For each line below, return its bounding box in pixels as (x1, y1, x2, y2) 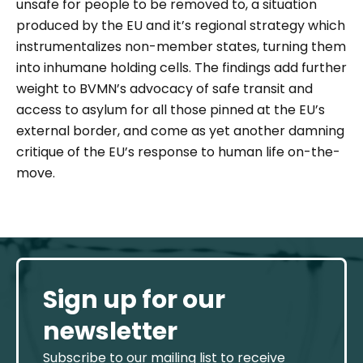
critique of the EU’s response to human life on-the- (16, 143, 340, 162)
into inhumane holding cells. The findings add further (16, 58, 347, 78)
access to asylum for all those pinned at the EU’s (16, 100, 325, 120)
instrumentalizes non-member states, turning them (16, 37, 346, 57)
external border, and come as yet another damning (16, 122, 344, 141)
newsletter (43, 314, 177, 349)
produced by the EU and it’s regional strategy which (16, 16, 345, 36)
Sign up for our (43, 283, 225, 318)
